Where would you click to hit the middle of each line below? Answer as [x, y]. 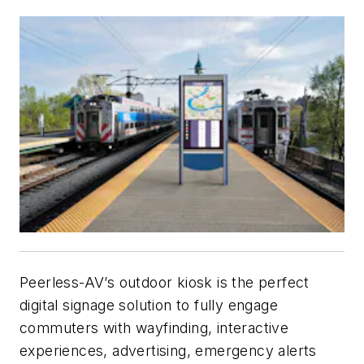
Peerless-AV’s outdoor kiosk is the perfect [165, 282]
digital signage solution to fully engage [149, 305]
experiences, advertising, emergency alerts [168, 350]
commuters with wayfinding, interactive [154, 327]
